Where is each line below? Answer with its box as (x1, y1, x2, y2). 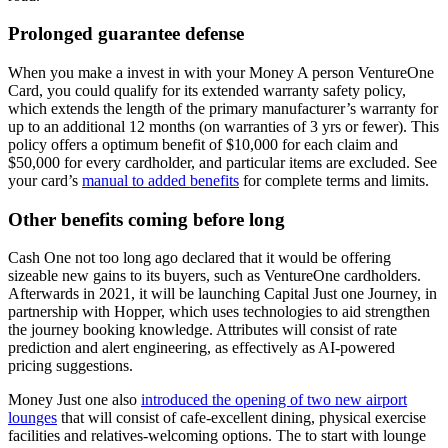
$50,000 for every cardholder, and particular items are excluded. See (8, 154, 437, 171)
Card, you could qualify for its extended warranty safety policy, (8, 82, 406, 99)
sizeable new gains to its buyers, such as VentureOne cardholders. (8, 267, 421, 285)
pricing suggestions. (8, 357, 133, 375)
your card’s (8, 172, 82, 189)
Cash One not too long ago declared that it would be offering (8, 249, 391, 267)
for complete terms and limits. (239, 172, 429, 189)
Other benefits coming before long (8, 208, 285, 230)
